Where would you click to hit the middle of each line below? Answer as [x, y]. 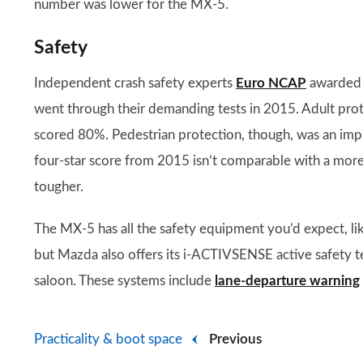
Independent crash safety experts [135, 83]
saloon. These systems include [124, 280]
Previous [235, 339]
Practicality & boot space [108, 339]
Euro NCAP [271, 83]
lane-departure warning [287, 280]
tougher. [59, 186]
